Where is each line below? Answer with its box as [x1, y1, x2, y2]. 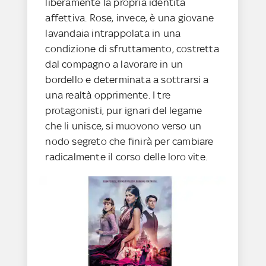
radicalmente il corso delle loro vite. [45, 150, 208, 163]
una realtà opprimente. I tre [45, 88, 171, 101]
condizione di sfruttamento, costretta [45, 42, 219, 55]
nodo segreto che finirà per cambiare [45, 135, 214, 147]
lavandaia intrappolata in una [45, 27, 181, 39]
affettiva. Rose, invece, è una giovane [45, 11, 214, 24]
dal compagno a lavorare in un [45, 58, 183, 70]
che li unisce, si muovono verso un [45, 119, 202, 132]
